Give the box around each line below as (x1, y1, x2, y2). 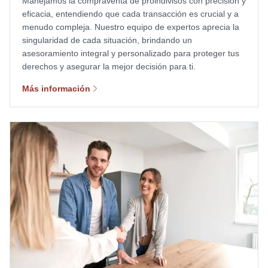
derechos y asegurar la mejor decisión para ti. (22, 61, 196, 71)
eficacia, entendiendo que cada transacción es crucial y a (22, 8, 239, 19)
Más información (22, 83, 90, 93)
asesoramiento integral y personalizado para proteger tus (22, 48, 239, 58)
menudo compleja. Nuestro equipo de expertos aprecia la (22, 22, 239, 32)
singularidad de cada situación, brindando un (22, 35, 192, 45)
